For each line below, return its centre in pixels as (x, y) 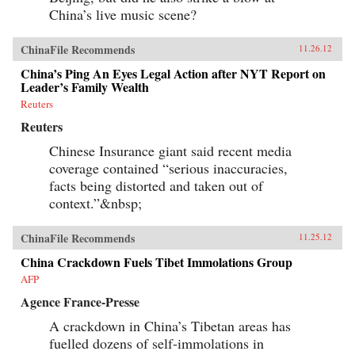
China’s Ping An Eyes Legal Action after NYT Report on (173, 74)
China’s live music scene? (123, 15)
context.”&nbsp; (95, 203)
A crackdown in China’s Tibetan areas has (170, 326)
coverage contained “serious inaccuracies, (168, 168)
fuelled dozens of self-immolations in (157, 344)
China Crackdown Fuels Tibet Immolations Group (157, 262)
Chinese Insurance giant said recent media (170, 151)
